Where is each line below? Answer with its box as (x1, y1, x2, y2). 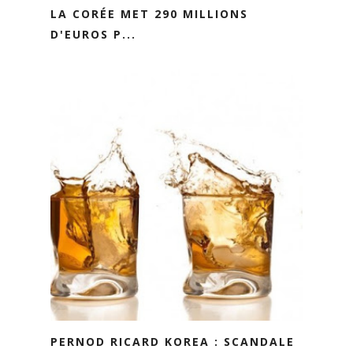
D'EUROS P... (50, 27, 136, 43)
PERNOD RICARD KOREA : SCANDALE (50, 334, 295, 350)
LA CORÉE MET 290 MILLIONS (50, 6, 248, 22)
